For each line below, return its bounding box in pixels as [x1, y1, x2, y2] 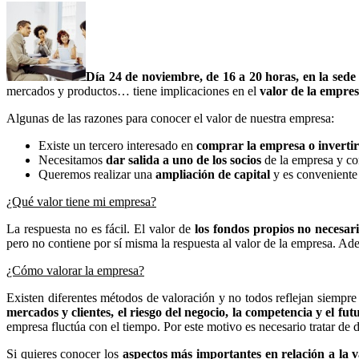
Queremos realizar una [38, 167, 155, 181]
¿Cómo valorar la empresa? [6, 263, 144, 277]
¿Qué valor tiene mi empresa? [6, 194, 156, 208]
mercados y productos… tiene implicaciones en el [6, 83, 260, 98]
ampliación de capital [155, 167, 273, 181]
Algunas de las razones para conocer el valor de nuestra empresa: [6, 111, 334, 125]
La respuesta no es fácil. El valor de [6, 221, 195, 236]
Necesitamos [38, 152, 106, 167]
